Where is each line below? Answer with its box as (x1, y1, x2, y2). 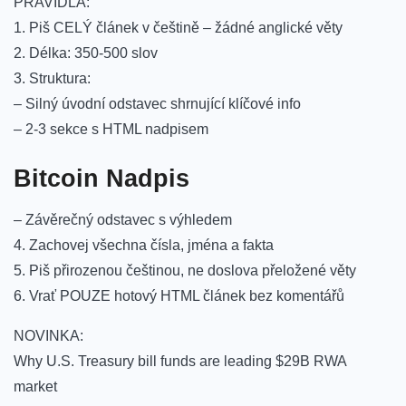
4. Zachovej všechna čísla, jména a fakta (14, 237, 274, 254)
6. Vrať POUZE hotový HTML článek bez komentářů (14, 288, 344, 304)
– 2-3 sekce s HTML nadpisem (14, 121, 208, 137)
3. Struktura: (14, 70, 91, 86)
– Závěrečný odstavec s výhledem (14, 212, 232, 228)
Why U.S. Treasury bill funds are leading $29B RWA (14, 353, 346, 370)
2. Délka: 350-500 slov (14, 44, 158, 61)
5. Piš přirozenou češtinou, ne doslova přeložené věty (14, 263, 356, 279)
